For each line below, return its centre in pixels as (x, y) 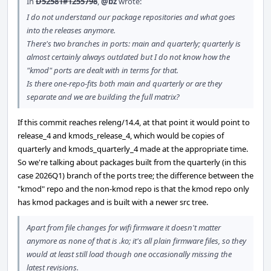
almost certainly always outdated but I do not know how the (128, 57)
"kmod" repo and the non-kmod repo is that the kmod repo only (133, 189)
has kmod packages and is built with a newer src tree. (113, 202)
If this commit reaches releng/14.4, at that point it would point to (134, 122)
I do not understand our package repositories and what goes (131, 17)
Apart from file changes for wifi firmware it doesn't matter (124, 227)
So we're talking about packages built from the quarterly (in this (132, 162)
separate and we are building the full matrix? (103, 97)
